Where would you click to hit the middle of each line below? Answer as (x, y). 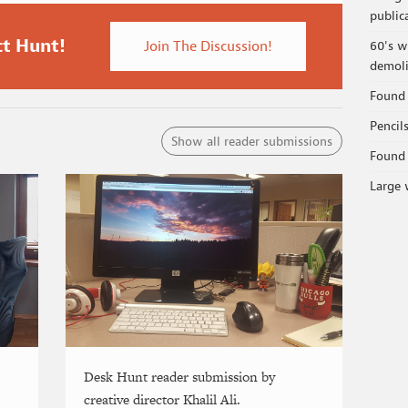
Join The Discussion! (208, 46)
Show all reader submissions (251, 141)
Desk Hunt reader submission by (180, 376)
